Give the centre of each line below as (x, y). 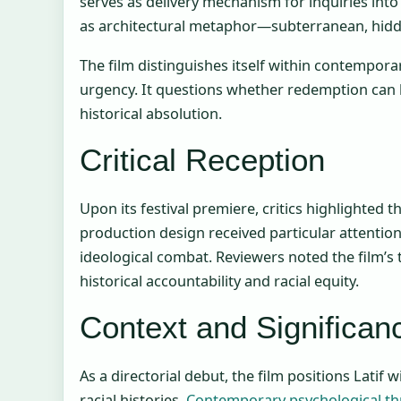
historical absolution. (151, 113)
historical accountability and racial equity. (219, 281)
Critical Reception (202, 160)
